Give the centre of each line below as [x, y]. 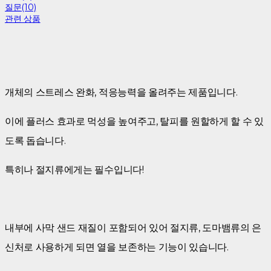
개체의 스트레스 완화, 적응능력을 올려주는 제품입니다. [121, 92]
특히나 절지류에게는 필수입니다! [74, 169]
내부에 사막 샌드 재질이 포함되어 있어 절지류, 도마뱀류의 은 [133, 227]
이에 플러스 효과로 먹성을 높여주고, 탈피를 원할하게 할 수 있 [134, 121]
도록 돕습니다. [37, 140]
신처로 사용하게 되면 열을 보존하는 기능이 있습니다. [117, 247]
